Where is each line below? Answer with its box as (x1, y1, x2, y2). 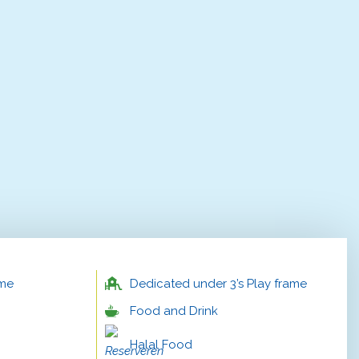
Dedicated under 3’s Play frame (130, 276, 308, 291)
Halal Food (130, 337, 193, 352)
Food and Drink (130, 303, 219, 318)
